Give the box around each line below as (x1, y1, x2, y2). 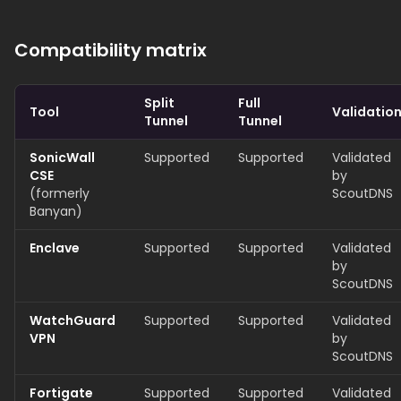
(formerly (30, 184, 90, 202)
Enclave (30, 239, 80, 257)
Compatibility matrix (14, 38, 207, 63)
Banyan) (30, 202, 82, 220)
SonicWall (30, 149, 95, 166)
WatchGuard (30, 311, 115, 329)
